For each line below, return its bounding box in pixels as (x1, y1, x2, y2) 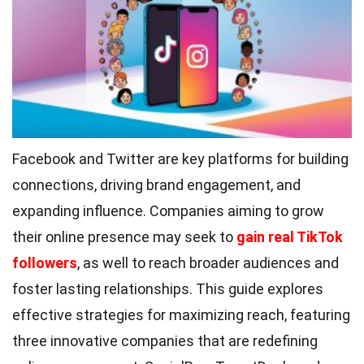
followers (12, 253, 77, 271)
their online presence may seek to (12, 227, 236, 245)
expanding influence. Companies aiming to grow (12, 201, 324, 219)
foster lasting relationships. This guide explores (12, 279, 323, 297)
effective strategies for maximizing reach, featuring (12, 305, 350, 323)
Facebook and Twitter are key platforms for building (12, 149, 349, 167)
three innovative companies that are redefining (12, 331, 318, 349)
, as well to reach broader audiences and (77, 253, 339, 271)
